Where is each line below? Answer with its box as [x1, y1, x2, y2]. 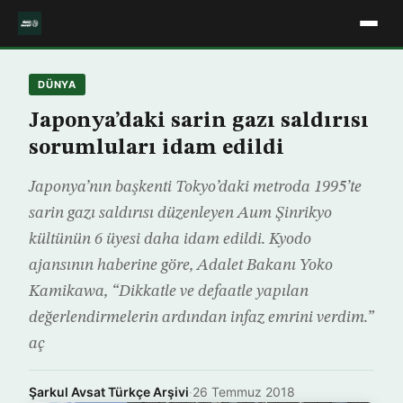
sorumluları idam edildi [29, 138, 284, 159]
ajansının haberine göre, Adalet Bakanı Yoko [29, 257, 333, 273]
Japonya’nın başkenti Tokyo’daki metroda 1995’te [29, 179, 362, 195]
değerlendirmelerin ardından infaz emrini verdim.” [29, 309, 374, 326]
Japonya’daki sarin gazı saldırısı [29, 111, 369, 132]
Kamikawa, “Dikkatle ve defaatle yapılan [29, 283, 309, 300]
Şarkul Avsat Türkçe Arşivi [29, 384, 189, 399]
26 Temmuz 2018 [193, 384, 295, 399]
